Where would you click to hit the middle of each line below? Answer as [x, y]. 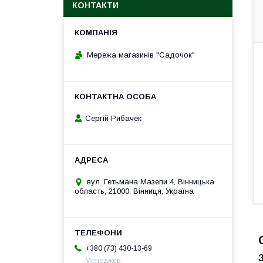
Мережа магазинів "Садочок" [141, 55]
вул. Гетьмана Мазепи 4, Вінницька [151, 182]
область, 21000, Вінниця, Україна [134, 191]
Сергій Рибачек [113, 119]
